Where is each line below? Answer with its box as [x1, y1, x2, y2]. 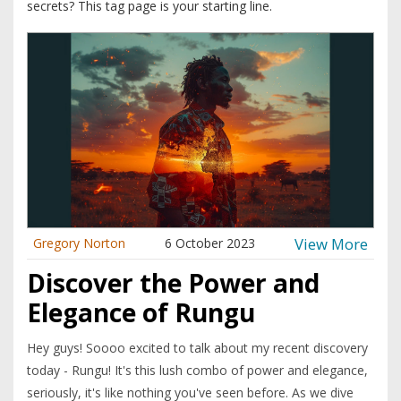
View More [294, 233, 368, 254]
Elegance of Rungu [27, 295, 255, 330]
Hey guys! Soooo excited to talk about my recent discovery [27, 339, 368, 357]
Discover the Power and [27, 266, 320, 301]
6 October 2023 [165, 235, 255, 252]
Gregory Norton [33, 235, 125, 252]
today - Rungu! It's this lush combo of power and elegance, [27, 362, 368, 380]
